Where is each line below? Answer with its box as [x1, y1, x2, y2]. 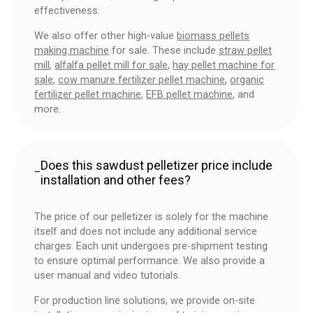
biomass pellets [177, 29, 250, 42]
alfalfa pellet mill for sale [54, 58, 168, 71]
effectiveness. [34, 4, 101, 17]
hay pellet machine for [173, 58, 275, 71]
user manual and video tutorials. [34, 269, 181, 282]
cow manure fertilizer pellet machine [58, 73, 226, 86]
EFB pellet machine [146, 87, 233, 101]
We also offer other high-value [34, 29, 177, 42]
